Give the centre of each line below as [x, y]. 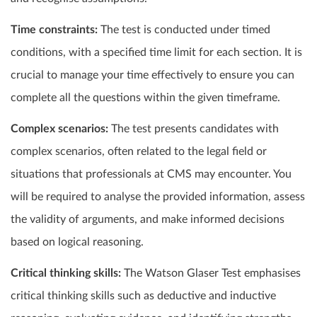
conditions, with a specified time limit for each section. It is [156, 53]
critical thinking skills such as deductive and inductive [143, 296]
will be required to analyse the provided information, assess [158, 197]
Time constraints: [54, 30]
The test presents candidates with [194, 129]
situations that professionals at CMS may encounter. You [151, 174]
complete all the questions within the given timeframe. [145, 98]
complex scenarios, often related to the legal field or [139, 152]
